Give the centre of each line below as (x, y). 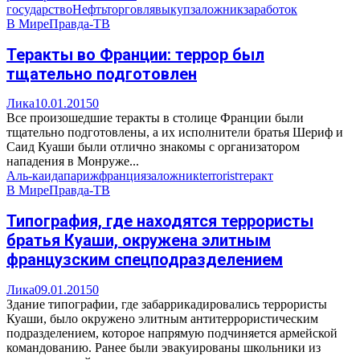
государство (39, 10)
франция (123, 176)
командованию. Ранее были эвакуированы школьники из (164, 347)
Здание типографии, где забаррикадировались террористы (167, 304)
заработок (270, 10)
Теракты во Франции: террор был (135, 54)
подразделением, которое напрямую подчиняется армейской (172, 333)
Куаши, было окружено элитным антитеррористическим (162, 318)
